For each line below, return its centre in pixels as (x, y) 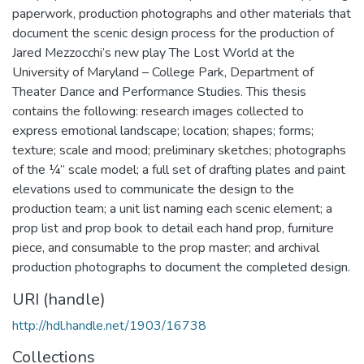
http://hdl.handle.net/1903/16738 (109, 325)
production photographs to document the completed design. (181, 267)
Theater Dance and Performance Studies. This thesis (159, 91)
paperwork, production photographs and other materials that (182, 13)
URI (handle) (59, 299)
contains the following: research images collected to (158, 111)
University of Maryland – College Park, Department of (163, 72)
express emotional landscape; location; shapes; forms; (163, 130)
